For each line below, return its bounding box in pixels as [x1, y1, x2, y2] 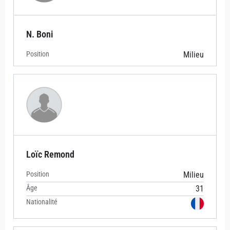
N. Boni [26, 29, 53, 40]
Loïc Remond [26, 149, 74, 160]
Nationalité [26, 198, 57, 206]
